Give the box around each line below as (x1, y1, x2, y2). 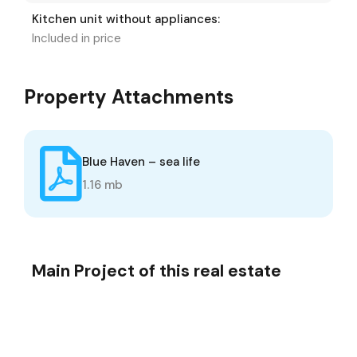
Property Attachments (24, 84, 233, 109)
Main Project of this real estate (32, 259, 281, 282)
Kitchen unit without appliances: (32, 10, 220, 27)
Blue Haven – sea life (82, 154, 200, 171)
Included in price (32, 29, 121, 46)
